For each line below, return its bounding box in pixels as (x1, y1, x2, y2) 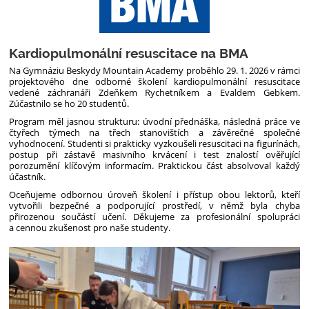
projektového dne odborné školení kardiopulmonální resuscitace (9, 75, 300, 88)
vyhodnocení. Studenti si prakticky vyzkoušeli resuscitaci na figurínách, (9, 137, 300, 150)
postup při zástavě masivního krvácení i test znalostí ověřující (9, 148, 300, 161)
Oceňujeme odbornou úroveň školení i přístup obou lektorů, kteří (9, 188, 300, 201)
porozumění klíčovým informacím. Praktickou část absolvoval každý (9, 159, 300, 172)
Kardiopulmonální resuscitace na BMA (9, 46, 249, 61)
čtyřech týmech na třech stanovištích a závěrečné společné (9, 126, 300, 139)
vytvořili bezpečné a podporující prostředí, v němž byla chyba (9, 199, 300, 212)
